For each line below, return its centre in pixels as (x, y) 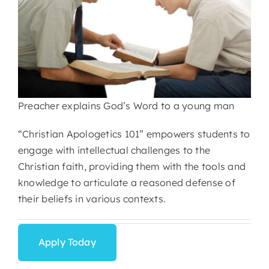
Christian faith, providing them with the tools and (132, 166)
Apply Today (67, 242)
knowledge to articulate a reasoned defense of (127, 182)
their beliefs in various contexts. (92, 198)
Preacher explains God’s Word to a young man (126, 105)
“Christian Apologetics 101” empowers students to (134, 134)
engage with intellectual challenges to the (114, 150)
